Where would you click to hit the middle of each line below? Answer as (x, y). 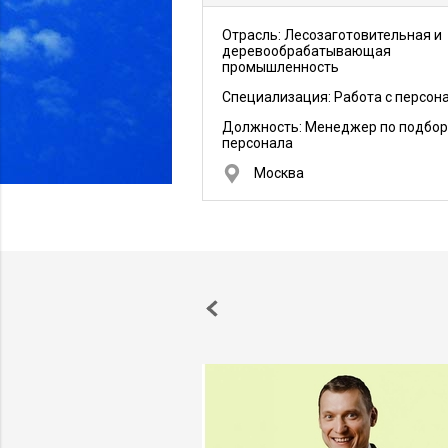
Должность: (263, 127)
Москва (279, 173)
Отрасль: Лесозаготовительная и (332, 35)
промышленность (280, 67)
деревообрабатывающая (306, 51)
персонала (257, 143)
